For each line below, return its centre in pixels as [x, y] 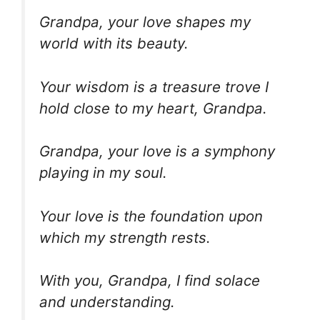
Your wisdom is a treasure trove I [154, 86]
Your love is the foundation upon [151, 216]
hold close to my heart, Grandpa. [153, 108]
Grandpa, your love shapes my [145, 21]
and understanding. [107, 302]
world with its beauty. [114, 43]
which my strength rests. [125, 237]
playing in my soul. [103, 173]
